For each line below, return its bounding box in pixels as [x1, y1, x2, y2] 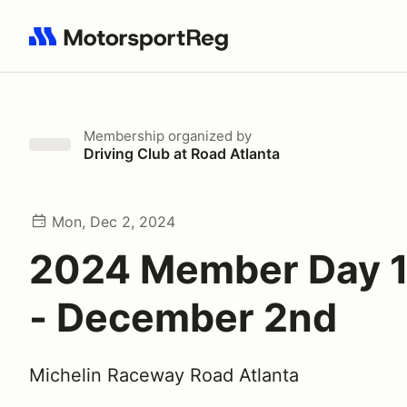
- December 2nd [29, 293, 337, 341]
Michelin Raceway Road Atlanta [29, 364, 299, 386]
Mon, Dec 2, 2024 [52, 213, 175, 231]
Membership [84, 127, 164, 144]
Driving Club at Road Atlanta [84, 144, 280, 163]
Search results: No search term [28, 37, 240, 55]
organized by [164, 127, 252, 144]
